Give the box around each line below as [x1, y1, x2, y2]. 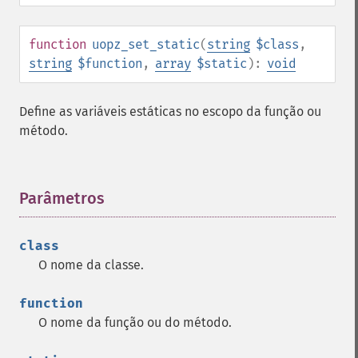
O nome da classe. [38, 257, 144, 272]
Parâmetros [19, 189, 105, 208]
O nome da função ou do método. [38, 315, 232, 330]
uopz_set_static [92, 37, 200, 52]
